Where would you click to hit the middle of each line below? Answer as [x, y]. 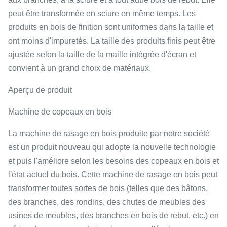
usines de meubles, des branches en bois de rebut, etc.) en [113, 216]
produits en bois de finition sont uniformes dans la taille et [111, 27]
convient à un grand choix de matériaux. [80, 68]
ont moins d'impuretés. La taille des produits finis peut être [112, 41]
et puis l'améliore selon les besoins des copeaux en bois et [113, 161]
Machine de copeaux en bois [60, 112]
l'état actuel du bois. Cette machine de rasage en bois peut [113, 175]
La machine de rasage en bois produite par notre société [109, 134]
